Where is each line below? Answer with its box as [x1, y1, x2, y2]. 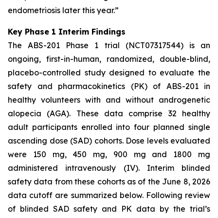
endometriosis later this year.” [8, 5, 119, 15]
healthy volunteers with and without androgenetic [8, 95, 210, 105]
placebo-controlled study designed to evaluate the [8, 68, 210, 77]
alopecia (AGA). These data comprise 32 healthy [8, 109, 210, 118]
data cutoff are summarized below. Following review [8, 190, 210, 200]
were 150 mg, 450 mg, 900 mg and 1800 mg [8, 149, 210, 159]
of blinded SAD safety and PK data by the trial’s [8, 204, 210, 214]
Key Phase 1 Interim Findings [8, 27, 126, 36]
